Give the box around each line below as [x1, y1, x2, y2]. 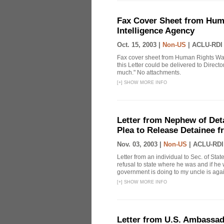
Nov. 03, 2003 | [117, 140, 163, 148]
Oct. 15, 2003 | [117, 41, 162, 48]
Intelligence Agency [117, 26, 194, 35]
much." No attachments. [117, 69, 181, 76]
